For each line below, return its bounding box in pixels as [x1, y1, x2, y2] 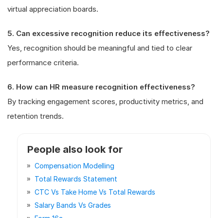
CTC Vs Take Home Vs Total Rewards [35, 187, 155, 196]
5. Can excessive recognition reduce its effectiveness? [7, 28, 210, 38]
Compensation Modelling [35, 161, 114, 170]
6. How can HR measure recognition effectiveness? [7, 82, 195, 91]
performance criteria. [7, 57, 79, 67]
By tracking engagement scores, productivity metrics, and [7, 96, 203, 106]
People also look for [27, 143, 123, 155]
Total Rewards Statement [35, 174, 117, 183]
